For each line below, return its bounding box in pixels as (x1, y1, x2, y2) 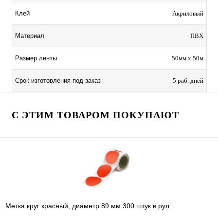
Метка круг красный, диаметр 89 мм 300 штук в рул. (5, 201, 171, 210)
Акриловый (172, 9, 203, 17)
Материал (15, 32, 44, 39)
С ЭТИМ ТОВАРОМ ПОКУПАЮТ (12, 109, 179, 120)
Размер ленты (15, 54, 57, 62)
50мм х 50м (172, 54, 203, 62)
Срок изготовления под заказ (15, 76, 101, 84)
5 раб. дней (173, 76, 203, 84)
